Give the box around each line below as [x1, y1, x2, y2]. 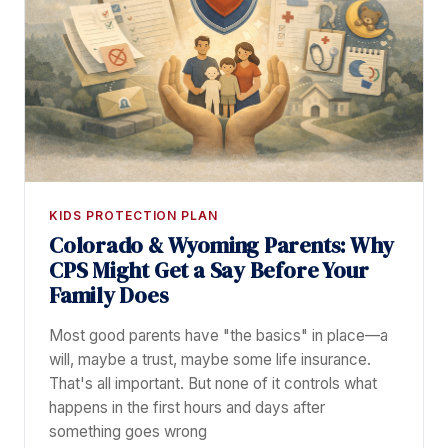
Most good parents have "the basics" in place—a [49, 326, 388, 346]
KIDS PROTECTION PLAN [49, 208, 219, 224]
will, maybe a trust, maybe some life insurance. [49, 350, 371, 370]
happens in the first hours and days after [49, 398, 325, 418]
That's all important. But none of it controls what [49, 374, 377, 394]
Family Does [49, 281, 169, 311]
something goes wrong [49, 422, 207, 442]
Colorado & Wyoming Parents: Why [49, 231, 394, 261]
